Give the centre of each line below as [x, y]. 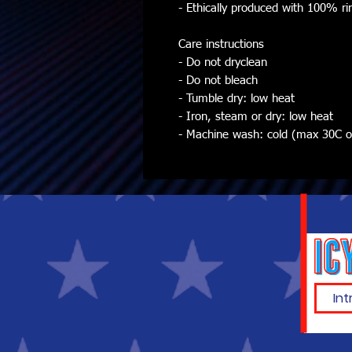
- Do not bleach [218, 81]
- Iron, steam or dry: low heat [256, 117]
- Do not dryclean [223, 62]
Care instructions [221, 44]
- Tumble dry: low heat [236, 99]
